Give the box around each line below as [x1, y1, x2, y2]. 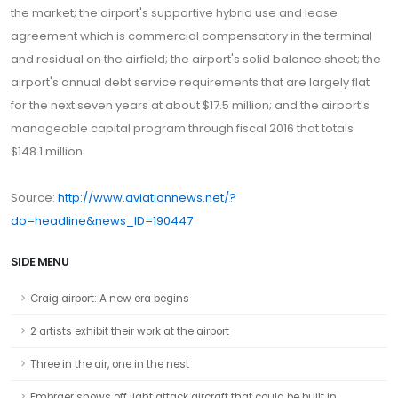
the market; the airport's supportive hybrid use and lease [11, 4, 338, 21]
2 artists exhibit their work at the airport [30, 324, 229, 338]
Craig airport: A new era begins [30, 291, 189, 306]
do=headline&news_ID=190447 [11, 212, 193, 229]
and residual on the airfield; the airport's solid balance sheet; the [11, 51, 381, 68]
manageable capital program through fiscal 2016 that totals [11, 120, 354, 137]
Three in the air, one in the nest [30, 357, 189, 371]
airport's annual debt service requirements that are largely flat [11, 74, 370, 91]
